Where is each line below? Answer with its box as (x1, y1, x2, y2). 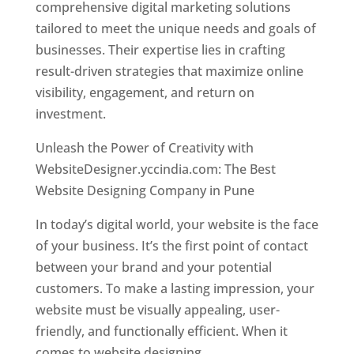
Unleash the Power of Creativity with (35, 139, 254, 156)
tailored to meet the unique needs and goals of (35, 20, 316, 37)
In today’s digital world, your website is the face (35, 216, 318, 233)
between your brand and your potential (35, 258, 272, 276)
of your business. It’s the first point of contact (35, 237, 308, 254)
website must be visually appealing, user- (35, 301, 280, 318)
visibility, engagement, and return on (35, 84, 254, 101)
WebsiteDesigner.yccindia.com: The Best (35, 160, 276, 178)
